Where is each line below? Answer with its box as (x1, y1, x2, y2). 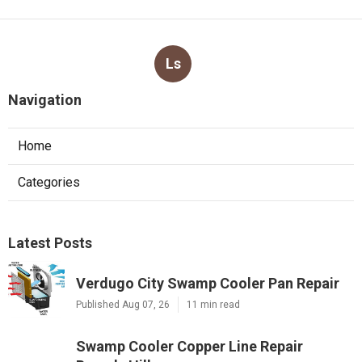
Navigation (8, 91, 82, 109)
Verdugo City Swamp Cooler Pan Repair (76, 275, 339, 293)
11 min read (187, 299, 240, 311)
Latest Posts (8, 234, 92, 252)
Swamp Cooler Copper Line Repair (76, 338, 303, 356)
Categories (18, 175, 80, 191)
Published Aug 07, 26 (76, 299, 170, 311)
